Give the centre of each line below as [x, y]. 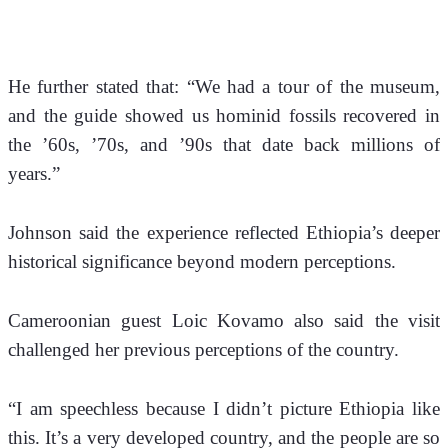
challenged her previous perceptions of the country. [206, 350]
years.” [34, 174]
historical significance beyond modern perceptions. [202, 262]
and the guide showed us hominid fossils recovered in [224, 116]
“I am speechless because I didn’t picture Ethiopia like [224, 409]
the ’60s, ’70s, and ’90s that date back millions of [224, 145]
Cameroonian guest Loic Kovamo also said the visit [224, 321]
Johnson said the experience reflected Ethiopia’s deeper [224, 233]
